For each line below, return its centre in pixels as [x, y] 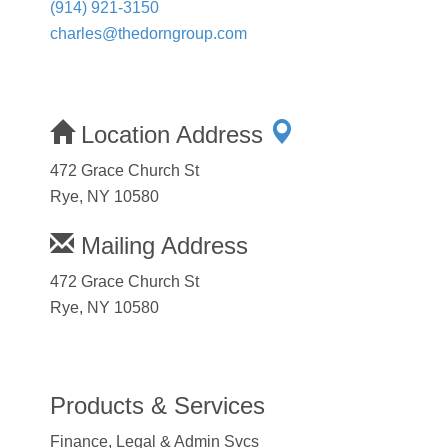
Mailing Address [161, 245]
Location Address [172, 134]
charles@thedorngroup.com [148, 33]
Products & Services [157, 405]
